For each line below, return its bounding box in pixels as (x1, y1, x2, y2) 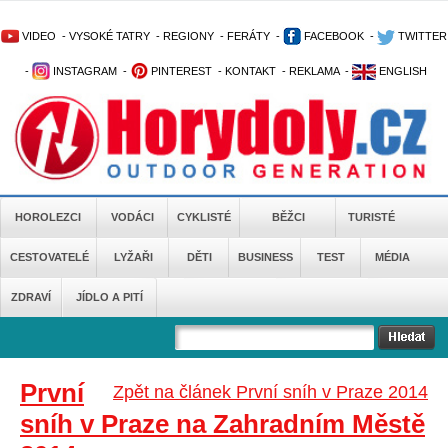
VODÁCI (111, 211, 154, 223)
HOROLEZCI (15, 211, 81, 223)
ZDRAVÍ (11, 291, 51, 303)
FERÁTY (227, 30, 270, 42)
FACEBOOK (301, 30, 364, 42)
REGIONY (163, 30, 214, 42)
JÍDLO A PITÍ (75, 291, 143, 303)
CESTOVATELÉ (9, 251, 89, 263)
